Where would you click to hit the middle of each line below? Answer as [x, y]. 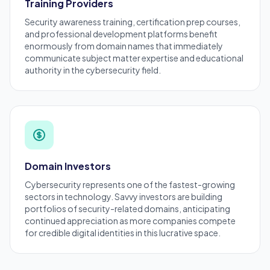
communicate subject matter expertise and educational [134, 58]
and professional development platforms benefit [121, 34]
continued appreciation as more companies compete [130, 221]
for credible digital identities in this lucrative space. [123, 233]
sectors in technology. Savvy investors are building [124, 197]
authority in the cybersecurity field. [93, 70]
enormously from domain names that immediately [124, 46]
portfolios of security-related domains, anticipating [127, 209]
